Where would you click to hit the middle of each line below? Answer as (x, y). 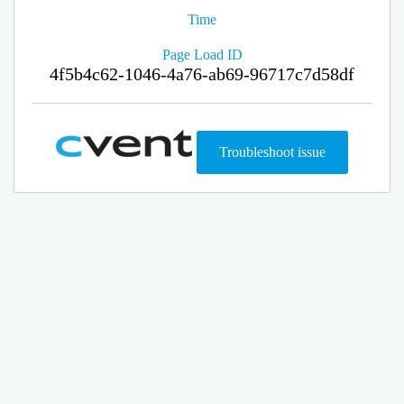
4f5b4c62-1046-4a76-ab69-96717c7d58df (202, 74)
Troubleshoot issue (272, 152)
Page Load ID (202, 55)
